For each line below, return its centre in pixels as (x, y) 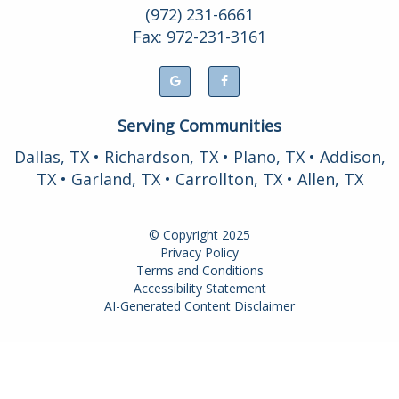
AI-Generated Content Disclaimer (199, 305)
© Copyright (183, 234)
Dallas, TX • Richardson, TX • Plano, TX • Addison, (199, 156)
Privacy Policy (199, 252)
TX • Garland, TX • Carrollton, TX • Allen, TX (199, 179)
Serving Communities (199, 125)
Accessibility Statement (199, 288)
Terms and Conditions (199, 270)
